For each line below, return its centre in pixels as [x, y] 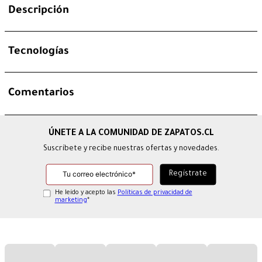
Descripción [39, 11]
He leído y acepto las [86, 193]
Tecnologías [39, 52]
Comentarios [41, 94]
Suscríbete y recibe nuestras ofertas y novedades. [131, 149]
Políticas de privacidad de [155, 193]
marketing [71, 201]
